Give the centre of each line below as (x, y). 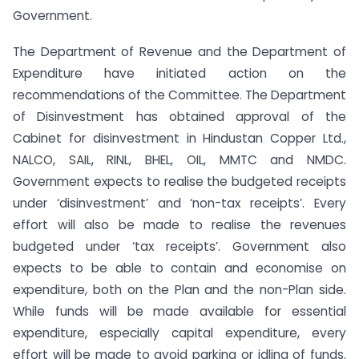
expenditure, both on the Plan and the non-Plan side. (179, 289)
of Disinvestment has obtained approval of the (179, 116)
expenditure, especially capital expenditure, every (179, 333)
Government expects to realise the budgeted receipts (179, 181)
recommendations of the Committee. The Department (179, 95)
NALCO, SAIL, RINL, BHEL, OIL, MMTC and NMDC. (179, 159)
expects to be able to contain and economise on (179, 268)
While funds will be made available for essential (179, 311)
